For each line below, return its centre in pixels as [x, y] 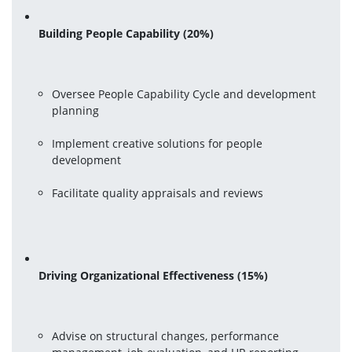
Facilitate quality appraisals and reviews [158, 192]
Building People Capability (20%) [126, 33]
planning [76, 110]
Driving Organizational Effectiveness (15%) [154, 275]
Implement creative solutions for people [158, 143]
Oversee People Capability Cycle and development [184, 93]
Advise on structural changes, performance [166, 335]
